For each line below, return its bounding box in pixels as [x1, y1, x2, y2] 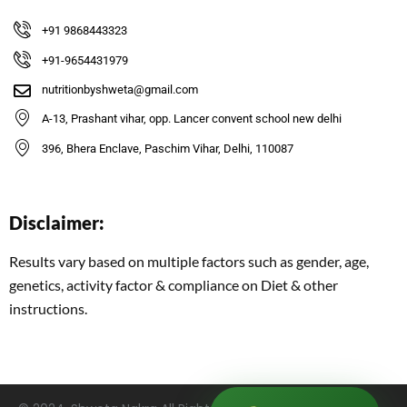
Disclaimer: [9, 212, 104, 234]
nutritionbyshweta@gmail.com [41, 83, 198, 97]
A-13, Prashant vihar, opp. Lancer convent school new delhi [41, 112, 342, 126]
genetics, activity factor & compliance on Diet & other [9, 276, 338, 294]
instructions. [9, 300, 87, 318]
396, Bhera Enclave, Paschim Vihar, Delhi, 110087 [41, 142, 293, 156]
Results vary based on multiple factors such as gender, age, [9, 253, 369, 271]
